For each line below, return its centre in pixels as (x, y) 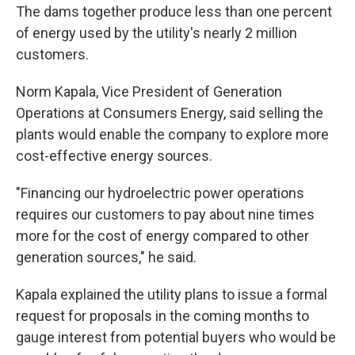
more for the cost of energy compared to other (162, 235)
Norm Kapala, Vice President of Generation (149, 91)
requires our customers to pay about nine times (165, 214)
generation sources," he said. (106, 257)
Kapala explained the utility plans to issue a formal (172, 294)
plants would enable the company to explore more (172, 134)
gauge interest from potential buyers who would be (176, 337)
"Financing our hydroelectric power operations (160, 193)
